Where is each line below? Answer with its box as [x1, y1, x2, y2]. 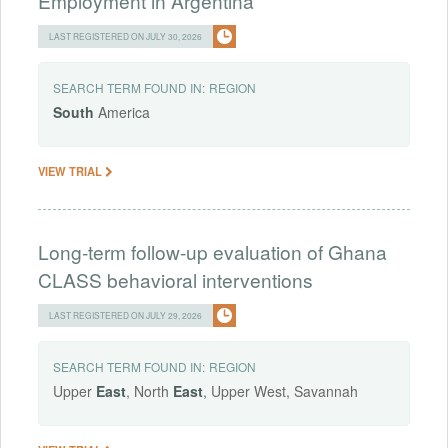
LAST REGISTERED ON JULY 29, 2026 [49, 309, 202, 322]
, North [126, 381, 173, 402]
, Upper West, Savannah [203, 381, 358, 402]
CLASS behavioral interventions [38, 266, 313, 294]
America [94, 102, 150, 123]
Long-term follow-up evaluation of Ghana [38, 238, 387, 266]
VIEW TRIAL [38, 163, 105, 180]
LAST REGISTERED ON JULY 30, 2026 [49, 30, 202, 43]
